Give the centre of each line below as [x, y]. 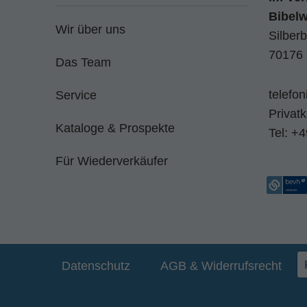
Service [76, 95]
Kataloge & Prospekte [115, 128]
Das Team [83, 62]
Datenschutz [96, 266]
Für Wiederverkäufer [112, 161]
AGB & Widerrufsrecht [221, 266]
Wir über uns [90, 29]
